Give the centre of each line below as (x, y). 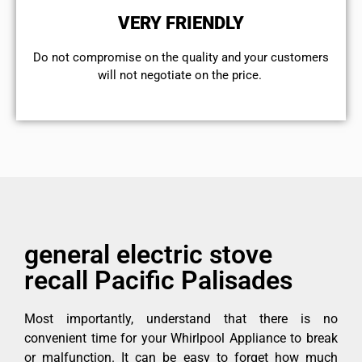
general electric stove (148, 254)
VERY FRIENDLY (181, 23)
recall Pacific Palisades (158, 280)
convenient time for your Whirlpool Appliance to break (181, 338)
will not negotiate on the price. (181, 76)
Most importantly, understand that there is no (181, 318)
